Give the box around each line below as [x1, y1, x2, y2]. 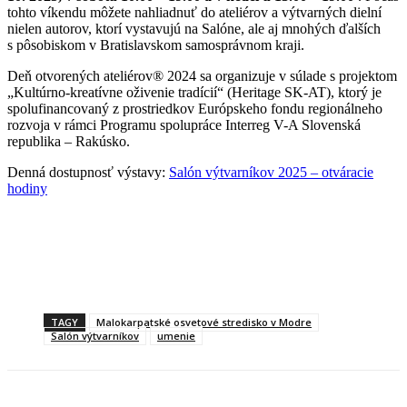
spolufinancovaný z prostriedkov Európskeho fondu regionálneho [7, 101, 382, 117]
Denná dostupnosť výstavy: [7, 164, 169, 181]
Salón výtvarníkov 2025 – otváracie [169, 164, 373, 181]
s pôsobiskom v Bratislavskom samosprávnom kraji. [7, 37, 304, 54]
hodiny [7, 181, 47, 197]
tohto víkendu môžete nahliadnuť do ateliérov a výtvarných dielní [7, 5, 382, 21]
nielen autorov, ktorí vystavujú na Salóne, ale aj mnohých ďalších [7, 21, 381, 37]
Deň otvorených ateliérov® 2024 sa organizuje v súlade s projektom [7, 68, 397, 84]
